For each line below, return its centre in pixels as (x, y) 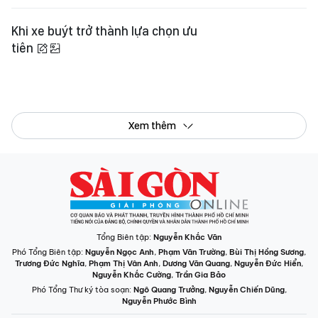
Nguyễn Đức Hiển (268, 263)
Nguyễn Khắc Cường (132, 275)
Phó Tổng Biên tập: (49, 252)
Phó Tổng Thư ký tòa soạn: (82, 290)
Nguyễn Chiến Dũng (246, 290)
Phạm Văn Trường (192, 252)
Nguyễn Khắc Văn (187, 237)
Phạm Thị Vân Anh (124, 263)
